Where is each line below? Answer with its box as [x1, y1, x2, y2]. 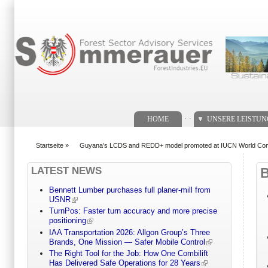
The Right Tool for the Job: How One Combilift [48, 249, 208, 258]
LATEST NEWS [31, 165, 102, 176]
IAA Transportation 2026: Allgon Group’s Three [48, 227, 210, 237]
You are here [27, 146, 74, 156]
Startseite [36, 141, 63, 149]
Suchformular [11, 17, 77, 28]
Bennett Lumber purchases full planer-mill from [48, 185, 211, 195]
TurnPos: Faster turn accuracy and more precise [48, 206, 217, 216]
